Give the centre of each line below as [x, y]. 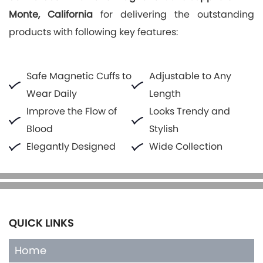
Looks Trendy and [190, 111]
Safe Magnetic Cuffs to [79, 76]
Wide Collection [187, 146]
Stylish [164, 129]
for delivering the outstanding [173, 14]
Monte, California [51, 14]
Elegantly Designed [71, 146]
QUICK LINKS [41, 222]
